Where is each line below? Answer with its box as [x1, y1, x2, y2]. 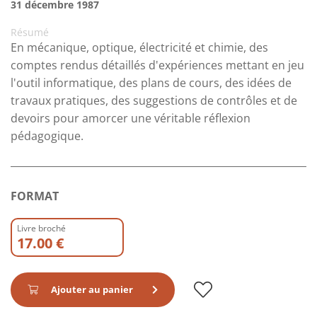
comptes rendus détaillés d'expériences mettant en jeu [11, 57, 304, 74]
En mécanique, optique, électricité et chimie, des [11, 40, 268, 56]
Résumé [11, 25, 49, 40]
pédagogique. [11, 128, 83, 144]
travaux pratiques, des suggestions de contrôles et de [11, 93, 297, 109]
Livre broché [17, 222, 66, 235]
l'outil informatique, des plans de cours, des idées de [11, 75, 292, 91]
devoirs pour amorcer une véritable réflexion [11, 110, 250, 127]
